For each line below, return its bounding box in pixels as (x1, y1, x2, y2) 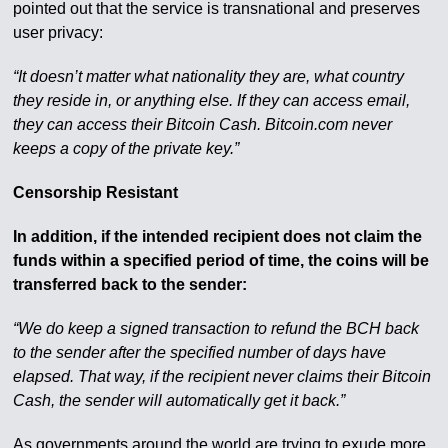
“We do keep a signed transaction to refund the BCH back (13, 320, 420, 337)
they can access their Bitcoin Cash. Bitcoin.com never (13, 116, 393, 133)
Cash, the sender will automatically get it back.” (13, 392, 346, 409)
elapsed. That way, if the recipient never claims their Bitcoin (13, 368, 432, 385)
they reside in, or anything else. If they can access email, (13, 92, 411, 109)
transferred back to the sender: (13, 276, 248, 293)
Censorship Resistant (13, 184, 179, 201)
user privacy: (13, 24, 104, 41)
